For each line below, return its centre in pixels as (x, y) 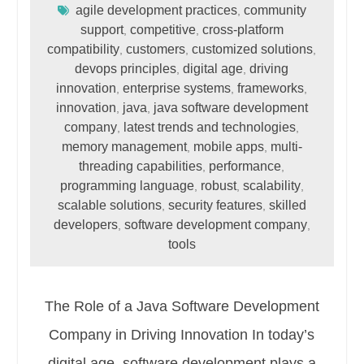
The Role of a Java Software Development (182, 306)
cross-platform (243, 29)
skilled (287, 205)
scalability (271, 185)
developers (85, 224)
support (102, 29)
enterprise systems (177, 88)
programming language (127, 185)
